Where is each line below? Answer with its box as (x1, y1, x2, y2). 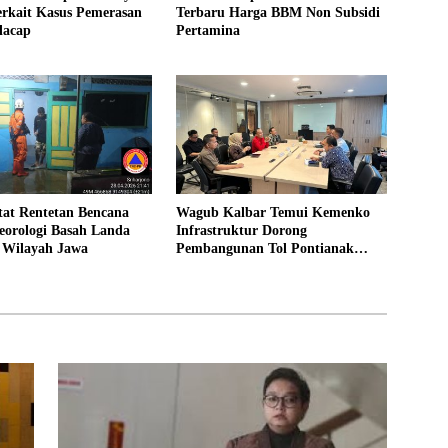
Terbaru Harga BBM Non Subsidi (175, 5, 380, 21)
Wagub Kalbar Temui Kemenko (175, 205, 370, 221)
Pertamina (175, 23, 240, 39)
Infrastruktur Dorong (175, 223, 307, 239)
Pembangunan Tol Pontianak (175, 241, 354, 257)
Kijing (175, 259, 215, 275)
